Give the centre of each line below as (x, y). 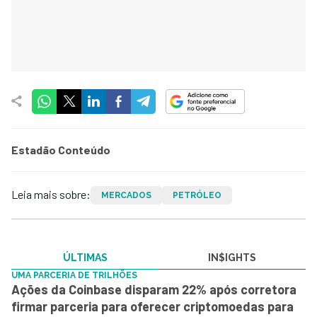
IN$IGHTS (232, 257)
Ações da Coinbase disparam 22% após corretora (154, 289)
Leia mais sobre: (51, 194)
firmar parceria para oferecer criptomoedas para (152, 306)
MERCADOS (126, 195)
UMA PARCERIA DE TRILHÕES (74, 275)
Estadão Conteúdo (61, 149)
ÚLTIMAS (85, 257)
